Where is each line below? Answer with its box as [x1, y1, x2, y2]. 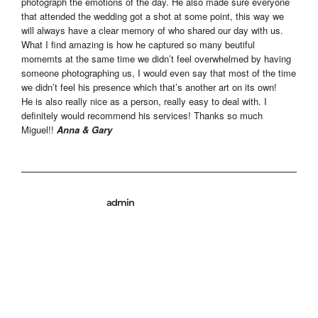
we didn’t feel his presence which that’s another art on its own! [21, 80, 277, 94]
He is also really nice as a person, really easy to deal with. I [21, 94, 267, 109]
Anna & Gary [57, 123, 112, 137]
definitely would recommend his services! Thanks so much [21, 109, 263, 123]
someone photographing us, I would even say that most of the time [21, 66, 296, 80]
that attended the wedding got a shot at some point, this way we [21, 9, 284, 23]
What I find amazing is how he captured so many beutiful [21, 38, 255, 52]
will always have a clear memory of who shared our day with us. [21, 23, 283, 38]
